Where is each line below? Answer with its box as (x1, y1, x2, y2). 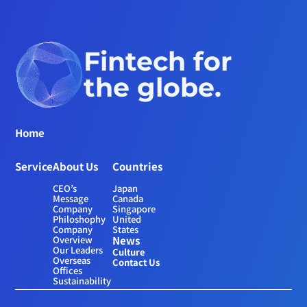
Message (53, 192, 89, 205)
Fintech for (84, 45, 240, 77)
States (112, 223, 139, 236)
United (112, 212, 142, 225)
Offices (53, 264, 83, 277)
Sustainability (53, 274, 112, 287)
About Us (53, 159, 99, 173)
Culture (112, 245, 146, 258)
